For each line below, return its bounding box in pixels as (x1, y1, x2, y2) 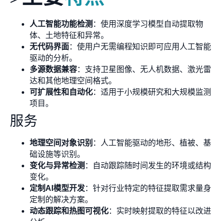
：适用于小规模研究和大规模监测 (93, 88, 211, 97)
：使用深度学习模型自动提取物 (93, 20, 203, 29)
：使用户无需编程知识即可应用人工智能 (69, 42, 211, 51)
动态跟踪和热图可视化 (30, 207, 109, 216)
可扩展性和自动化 (30, 88, 93, 97)
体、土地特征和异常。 (30, 31, 109, 40)
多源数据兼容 (30, 65, 77, 74)
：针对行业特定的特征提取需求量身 (85, 184, 211, 193)
